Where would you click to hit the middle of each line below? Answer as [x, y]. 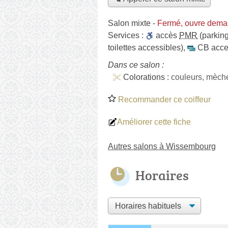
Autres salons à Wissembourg [162, 146]
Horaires [162, 175]
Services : [127, 35]
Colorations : [147, 77]
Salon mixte [129, 23]
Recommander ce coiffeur [163, 99]
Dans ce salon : [136, 65]
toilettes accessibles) [146, 47]
